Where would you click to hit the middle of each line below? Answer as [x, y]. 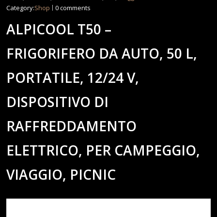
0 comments [73, 8]
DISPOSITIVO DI [58, 101]
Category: [21, 8]
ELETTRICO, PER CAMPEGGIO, [103, 150]
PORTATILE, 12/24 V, [73, 77]
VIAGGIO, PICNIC [61, 174]
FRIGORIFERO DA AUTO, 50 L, [102, 53]
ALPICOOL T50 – [59, 29]
